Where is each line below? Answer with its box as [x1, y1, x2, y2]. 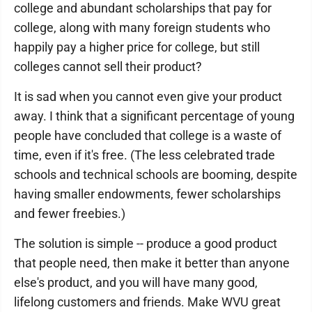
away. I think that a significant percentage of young [14, 109, 295, 124]
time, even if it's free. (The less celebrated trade [14, 148, 275, 163]
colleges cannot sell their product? [14, 59, 202, 75]
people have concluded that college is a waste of [14, 128, 281, 143]
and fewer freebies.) [14, 206, 125, 221]
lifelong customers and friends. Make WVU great [14, 295, 281, 310]
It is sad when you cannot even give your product [14, 89, 282, 104]
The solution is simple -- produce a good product [14, 236, 277, 251]
